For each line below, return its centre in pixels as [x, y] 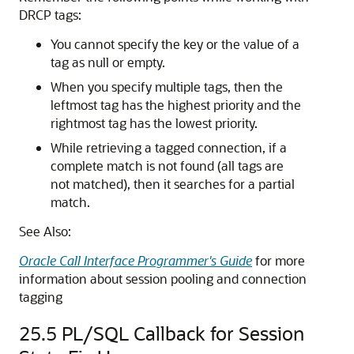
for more [279, 260]
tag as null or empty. [108, 62]
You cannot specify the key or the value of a [175, 44]
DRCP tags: [50, 15]
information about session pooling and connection [163, 279]
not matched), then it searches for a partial [173, 184]
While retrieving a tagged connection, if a [169, 147]
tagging [41, 297]
